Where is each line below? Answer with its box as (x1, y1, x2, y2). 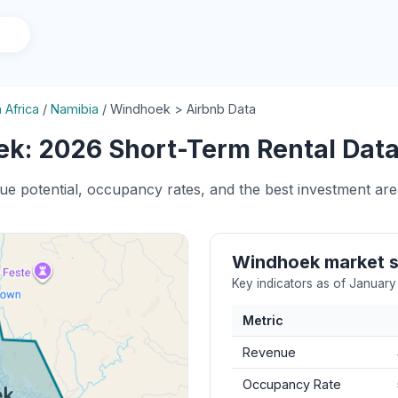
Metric (243, 313, 283, 328)
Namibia (51, 101, 99, 116)
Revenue (243, 345, 296, 360)
